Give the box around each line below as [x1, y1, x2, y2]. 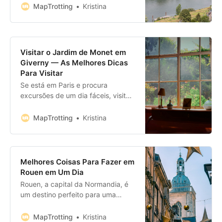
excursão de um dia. [20, 201, 86, 210]
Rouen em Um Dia [20, 167, 84, 177]
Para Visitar [20, 68, 63, 78]
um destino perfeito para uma [20, 190, 116, 199]
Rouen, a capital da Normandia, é [20, 180, 128, 189]
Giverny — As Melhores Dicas [20, 58, 128, 68]
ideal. [20, 112, 38, 121]
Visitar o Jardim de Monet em [20, 48, 126, 57]
